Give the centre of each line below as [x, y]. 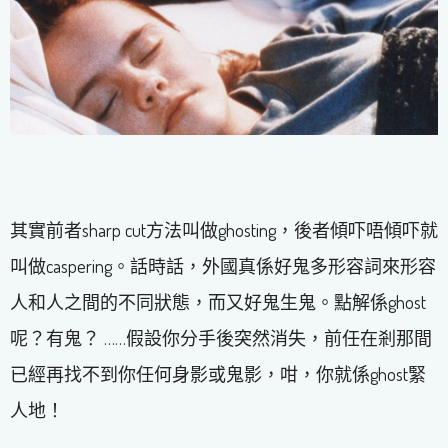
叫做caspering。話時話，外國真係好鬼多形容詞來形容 [223, 265]
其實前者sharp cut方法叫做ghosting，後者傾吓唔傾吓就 [224, 229]
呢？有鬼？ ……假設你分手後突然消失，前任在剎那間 [221, 337]
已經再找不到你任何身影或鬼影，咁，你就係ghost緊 [218, 373]
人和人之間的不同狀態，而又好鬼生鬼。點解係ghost [218, 301]
